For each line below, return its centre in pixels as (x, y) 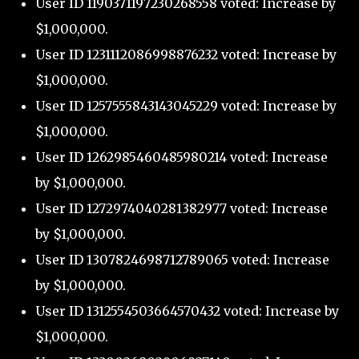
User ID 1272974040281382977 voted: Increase (182, 209)
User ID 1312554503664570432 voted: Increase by (187, 311)
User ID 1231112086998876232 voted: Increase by (186, 55)
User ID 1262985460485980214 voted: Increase (182, 157)
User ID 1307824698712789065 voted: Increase (182, 260)
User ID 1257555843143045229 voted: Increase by (186, 106)
